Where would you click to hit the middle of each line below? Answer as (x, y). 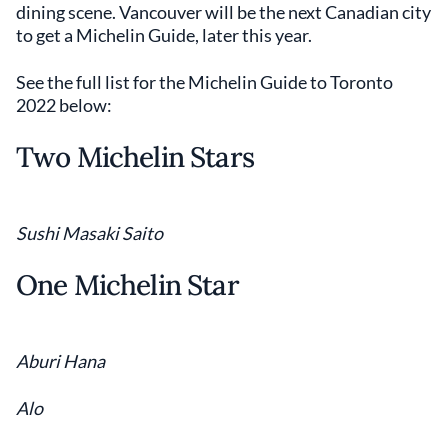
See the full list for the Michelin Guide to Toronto (204, 82)
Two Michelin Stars (135, 157)
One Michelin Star (127, 285)
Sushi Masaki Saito (89, 233)
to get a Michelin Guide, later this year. (164, 35)
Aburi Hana (60, 361)
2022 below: (64, 105)
